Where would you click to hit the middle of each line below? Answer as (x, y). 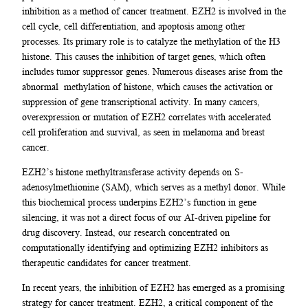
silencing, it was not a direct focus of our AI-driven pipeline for (146, 218)
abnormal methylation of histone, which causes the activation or (147, 86)
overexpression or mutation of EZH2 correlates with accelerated (146, 117)
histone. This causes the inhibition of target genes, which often (144, 56)
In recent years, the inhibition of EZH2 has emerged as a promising (153, 288)
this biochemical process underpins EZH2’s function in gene (139, 202)
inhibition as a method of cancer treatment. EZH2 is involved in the (154, 11)
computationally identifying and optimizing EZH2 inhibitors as (145, 248)
